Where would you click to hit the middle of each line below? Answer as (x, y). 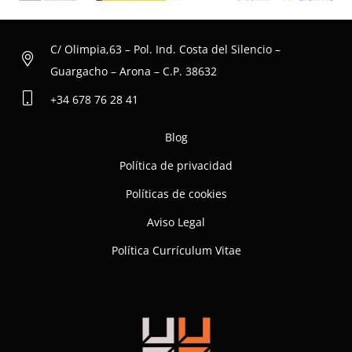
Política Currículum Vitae (176, 251)
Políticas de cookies (176, 194)
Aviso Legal (176, 222)
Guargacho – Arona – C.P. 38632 (133, 71)
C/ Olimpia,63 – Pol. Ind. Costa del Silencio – (165, 49)
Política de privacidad (176, 166)
